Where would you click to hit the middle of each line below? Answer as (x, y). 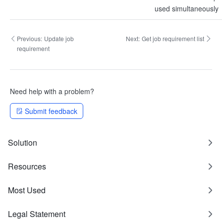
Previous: (30, 38)
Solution (23, 142)
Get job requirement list (173, 38)
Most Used (27, 190)
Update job (59, 38)
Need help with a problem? (52, 91)
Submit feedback (51, 111)
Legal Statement (37, 214)
